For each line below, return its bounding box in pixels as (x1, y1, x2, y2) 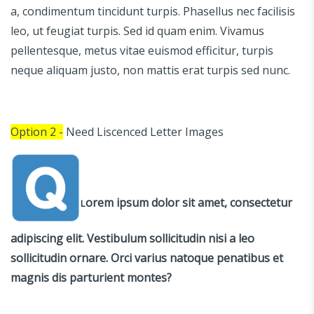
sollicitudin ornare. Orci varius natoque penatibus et (11, 250, 283, 266)
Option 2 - (11, 123, 63, 139)
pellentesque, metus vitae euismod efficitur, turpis (11, 42, 273, 58)
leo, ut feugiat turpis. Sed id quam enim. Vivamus (11, 22, 264, 39)
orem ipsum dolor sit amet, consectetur (86, 194, 292, 210)
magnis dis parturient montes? (11, 269, 172, 285)
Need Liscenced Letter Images (63, 123, 224, 139)
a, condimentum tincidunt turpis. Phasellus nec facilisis (11, 3, 295, 19)
